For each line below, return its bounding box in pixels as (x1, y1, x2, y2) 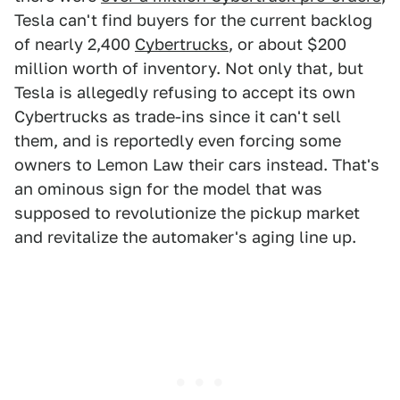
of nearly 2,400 (14, 34, 135, 54)
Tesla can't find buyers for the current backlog (14, 10, 372, 29)
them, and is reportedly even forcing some (14, 130, 341, 150)
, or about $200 (229, 34, 346, 54)
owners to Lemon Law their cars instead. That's (14, 154, 379, 174)
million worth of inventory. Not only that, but (14, 58, 363, 78)
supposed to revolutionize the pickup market (14, 203, 360, 222)
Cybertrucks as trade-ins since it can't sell (14, 106, 341, 126)
